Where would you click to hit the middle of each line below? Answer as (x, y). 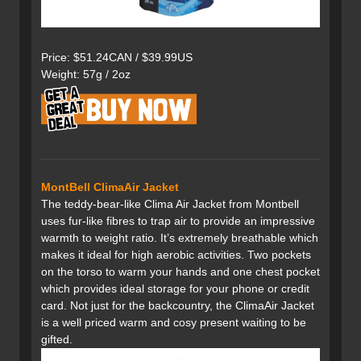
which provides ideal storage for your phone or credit (175, 289)
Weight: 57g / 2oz (86, 75)
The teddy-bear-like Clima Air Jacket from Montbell (170, 204)
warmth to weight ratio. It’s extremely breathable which (180, 238)
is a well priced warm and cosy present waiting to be (174, 323)
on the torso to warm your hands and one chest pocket (180, 272)
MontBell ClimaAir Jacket (110, 187)
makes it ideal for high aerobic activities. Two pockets (176, 255)
